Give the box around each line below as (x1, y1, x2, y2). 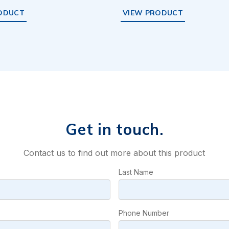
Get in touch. (65, 120, 164, 140)
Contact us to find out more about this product (24, 148, 205, 158)
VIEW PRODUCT (123, 8, 184, 18)
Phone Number (118, 209, 169, 218)
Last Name (118, 168, 153, 177)
